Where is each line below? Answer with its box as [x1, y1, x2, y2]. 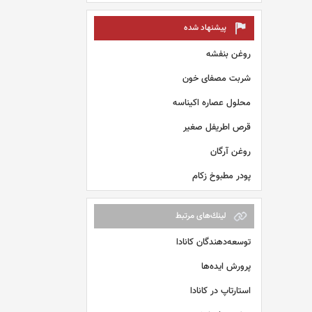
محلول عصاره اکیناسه [173, 95, 251, 110]
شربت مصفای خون [182, 71, 251, 86]
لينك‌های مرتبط [175, 210, 226, 222]
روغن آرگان [210, 144, 251, 159]
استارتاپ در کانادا [190, 283, 251, 298]
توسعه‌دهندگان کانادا [176, 235, 251, 249]
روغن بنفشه [206, 47, 251, 61]
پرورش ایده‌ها [201, 259, 251, 274]
